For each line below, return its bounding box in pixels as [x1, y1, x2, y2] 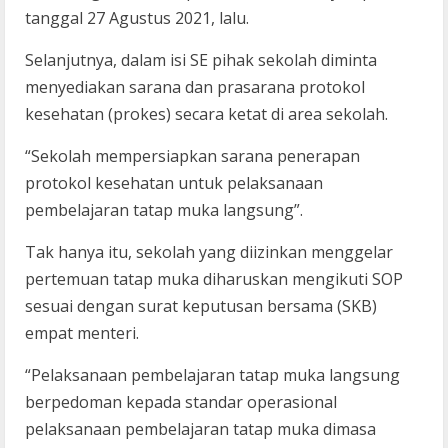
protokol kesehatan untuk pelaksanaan [25, 171, 323, 194]
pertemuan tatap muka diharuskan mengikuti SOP [25, 267, 403, 290]
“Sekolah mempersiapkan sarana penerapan [25, 144, 360, 167]
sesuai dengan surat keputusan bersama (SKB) [25, 294, 377, 317]
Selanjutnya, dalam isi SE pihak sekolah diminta [25, 48, 377, 71]
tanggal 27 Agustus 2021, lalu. [25, 6, 249, 29]
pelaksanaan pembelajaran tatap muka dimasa [25, 417, 376, 440]
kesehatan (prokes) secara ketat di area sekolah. [25, 102, 388, 125]
